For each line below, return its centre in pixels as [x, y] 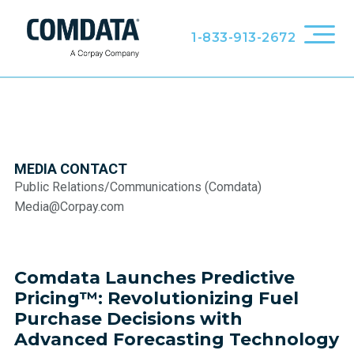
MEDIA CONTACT [71, 169]
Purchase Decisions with [128, 319]
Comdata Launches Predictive [154, 278]
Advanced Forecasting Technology [177, 339]
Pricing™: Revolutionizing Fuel [156, 298]
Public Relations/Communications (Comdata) [139, 187]
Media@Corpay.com [71, 207]
